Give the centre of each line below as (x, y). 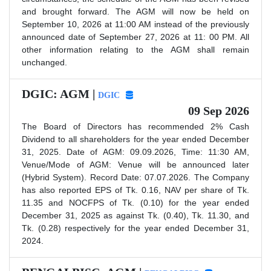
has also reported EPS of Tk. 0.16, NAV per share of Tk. (135, 190)
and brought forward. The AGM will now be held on (135, 11)
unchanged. (44, 62)
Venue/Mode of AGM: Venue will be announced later (135, 164)
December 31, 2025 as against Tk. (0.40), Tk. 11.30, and (135, 215)
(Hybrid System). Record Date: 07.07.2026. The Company (135, 177)
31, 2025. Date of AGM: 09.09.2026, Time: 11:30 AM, (135, 152)
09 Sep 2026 (219, 110)
